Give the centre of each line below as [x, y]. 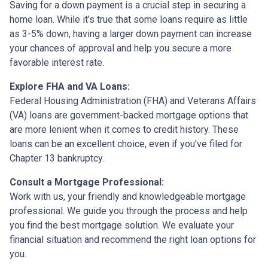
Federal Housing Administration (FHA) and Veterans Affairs [133, 101]
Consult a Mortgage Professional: [87, 182]
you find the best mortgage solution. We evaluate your [122, 226]
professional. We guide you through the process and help [129, 211]
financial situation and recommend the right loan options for [133, 240]
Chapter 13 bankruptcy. [57, 159]
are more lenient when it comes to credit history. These [124, 130]
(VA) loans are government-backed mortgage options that [129, 115]
